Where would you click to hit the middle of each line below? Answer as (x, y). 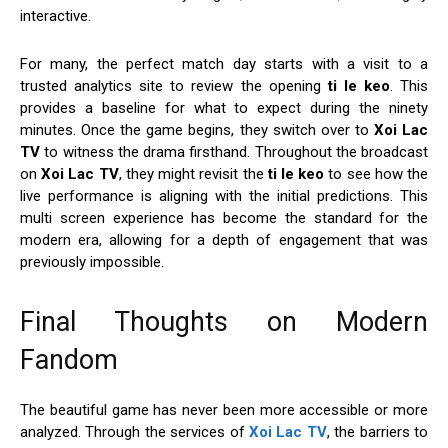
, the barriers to (377, 432)
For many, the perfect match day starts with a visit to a (224, 64)
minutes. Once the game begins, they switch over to (197, 130)
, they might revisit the (193, 174)
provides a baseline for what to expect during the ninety (224, 108)
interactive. (55, 16)
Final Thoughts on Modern (224, 322)
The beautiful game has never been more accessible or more (224, 410)
